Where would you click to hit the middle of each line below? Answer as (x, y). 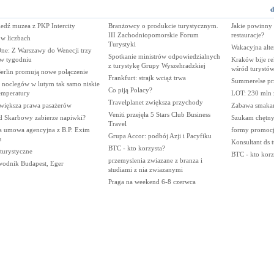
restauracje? (247, 35)
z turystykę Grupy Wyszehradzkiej (157, 65)
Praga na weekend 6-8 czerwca (152, 182)
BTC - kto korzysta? (136, 148)
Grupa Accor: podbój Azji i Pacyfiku (160, 136)
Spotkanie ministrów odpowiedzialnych (164, 56)
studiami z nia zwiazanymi (145, 169)
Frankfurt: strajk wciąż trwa (147, 78)
